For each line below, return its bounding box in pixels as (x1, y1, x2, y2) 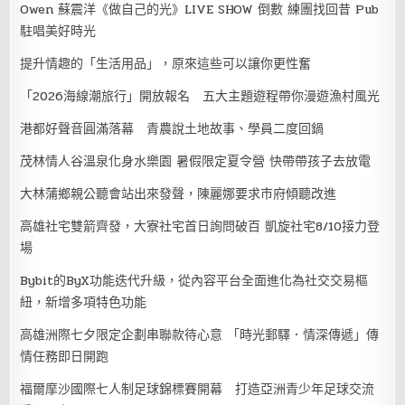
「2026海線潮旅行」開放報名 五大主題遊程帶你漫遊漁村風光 (20, 86, 381, 106)
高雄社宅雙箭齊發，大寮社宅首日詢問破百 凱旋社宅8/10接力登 (20, 216, 381, 236)
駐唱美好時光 (20, 21, 97, 41)
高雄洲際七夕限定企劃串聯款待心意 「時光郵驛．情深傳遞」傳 (20, 325, 380, 344)
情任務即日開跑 (20, 346, 109, 366)
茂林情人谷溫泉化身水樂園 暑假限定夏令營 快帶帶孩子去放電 (20, 151, 372, 171)
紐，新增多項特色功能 (20, 292, 147, 312)
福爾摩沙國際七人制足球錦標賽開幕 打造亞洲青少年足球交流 (20, 379, 375, 399)
